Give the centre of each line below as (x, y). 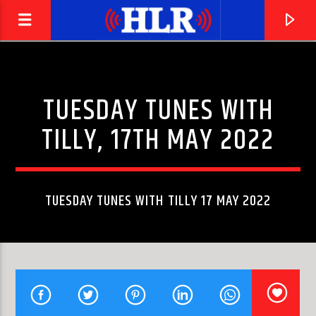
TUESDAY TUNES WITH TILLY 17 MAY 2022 (158, 201)
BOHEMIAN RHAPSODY (75, 289)
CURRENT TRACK (48, 266)
